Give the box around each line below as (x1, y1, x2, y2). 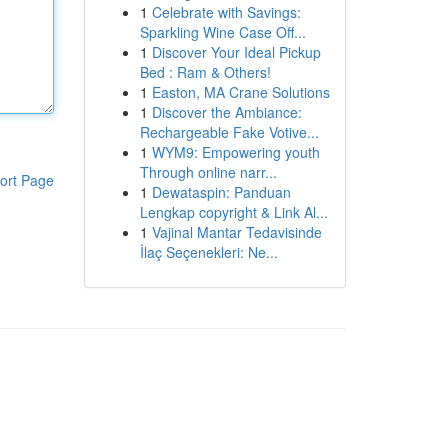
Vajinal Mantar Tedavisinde (151, 222, 322, 242)
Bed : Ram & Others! (139, 62, 271, 82)
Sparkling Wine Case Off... (139, 22, 306, 42)
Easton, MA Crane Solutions (151, 82, 330, 102)
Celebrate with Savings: (151, 2, 301, 22)
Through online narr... (139, 162, 277, 182)
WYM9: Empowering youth (151, 142, 320, 162)
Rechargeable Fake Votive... (139, 122, 319, 142)
